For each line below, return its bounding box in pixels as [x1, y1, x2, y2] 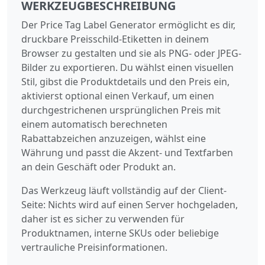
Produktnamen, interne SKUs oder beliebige [21, 226, 219, 240]
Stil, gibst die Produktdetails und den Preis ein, [21, 75, 230, 88]
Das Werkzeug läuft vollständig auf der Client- [21, 183, 227, 197]
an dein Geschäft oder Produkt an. [21, 160, 176, 173]
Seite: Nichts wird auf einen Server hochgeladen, [21, 198, 238, 211]
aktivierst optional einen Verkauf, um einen [21, 89, 214, 102]
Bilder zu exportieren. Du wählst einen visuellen [21, 60, 234, 74]
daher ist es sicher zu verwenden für [21, 212, 185, 225]
